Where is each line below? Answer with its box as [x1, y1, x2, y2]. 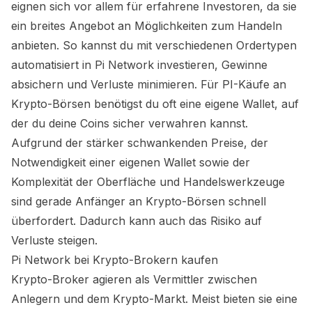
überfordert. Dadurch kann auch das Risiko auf [11, 214, 262, 228]
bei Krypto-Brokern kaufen [70, 253, 218, 267]
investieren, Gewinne [154, 58, 267, 72]
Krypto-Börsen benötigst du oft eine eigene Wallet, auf [11, 97, 299, 111]
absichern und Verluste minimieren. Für [11, 77, 222, 91]
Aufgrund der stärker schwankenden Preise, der [11, 136, 268, 150]
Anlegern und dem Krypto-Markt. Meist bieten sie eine [11, 292, 297, 306]
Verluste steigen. [11, 233, 97, 247]
